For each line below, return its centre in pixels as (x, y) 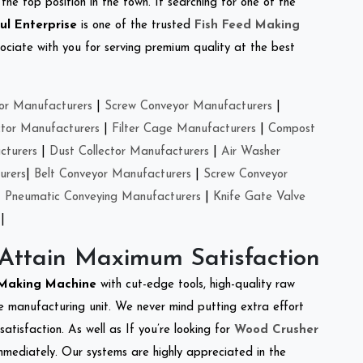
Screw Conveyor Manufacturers (188, 106)
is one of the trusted (136, 25)
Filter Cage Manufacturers (184, 129)
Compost (292, 129)
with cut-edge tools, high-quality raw (198, 284)
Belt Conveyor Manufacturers (113, 174)
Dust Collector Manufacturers (129, 152)
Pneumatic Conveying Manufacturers (103, 197)
